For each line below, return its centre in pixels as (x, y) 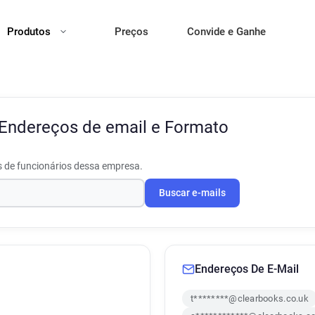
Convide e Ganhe (226, 32)
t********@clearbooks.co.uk (250, 298)
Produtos (30, 32)
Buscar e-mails (192, 193)
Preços (131, 32)
